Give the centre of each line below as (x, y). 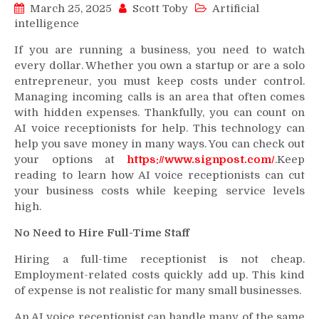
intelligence (47, 23)
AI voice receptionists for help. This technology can (159, 128)
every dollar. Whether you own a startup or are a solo (159, 65)
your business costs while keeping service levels (159, 190)
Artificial (236, 8)
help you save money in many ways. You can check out (159, 143)
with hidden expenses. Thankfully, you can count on (159, 112)
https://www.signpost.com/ (201, 159)
